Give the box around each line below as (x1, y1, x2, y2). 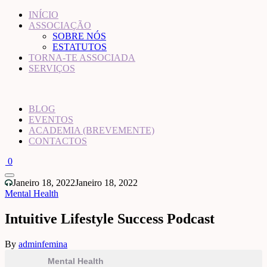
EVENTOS (29, 114, 73, 125)
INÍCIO (29, 10, 58, 20)
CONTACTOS (29, 136, 87, 146)
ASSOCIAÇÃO (29, 20, 91, 30)
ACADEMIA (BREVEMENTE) (29, 125, 154, 135)
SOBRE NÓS (52, 31, 106, 41)
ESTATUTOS (52, 42, 107, 52)
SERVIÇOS (29, 63, 75, 73)
